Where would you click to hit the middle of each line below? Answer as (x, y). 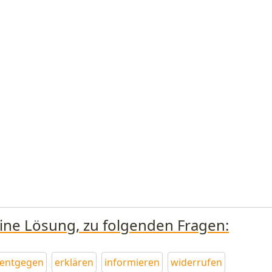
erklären (74, 262)
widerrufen (196, 262)
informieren (132, 262)
